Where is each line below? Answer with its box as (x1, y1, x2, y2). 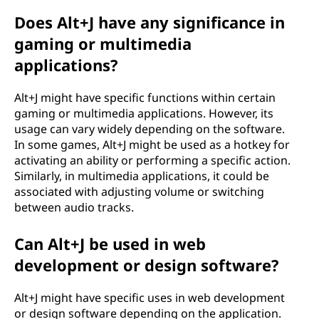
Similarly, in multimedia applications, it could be (14, 168, 269, 184)
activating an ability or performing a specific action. (14, 152, 291, 168)
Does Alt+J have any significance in (14, 11, 285, 33)
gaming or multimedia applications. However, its (14, 105, 273, 121)
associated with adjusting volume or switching (14, 184, 264, 199)
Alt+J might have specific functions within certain (14, 90, 276, 105)
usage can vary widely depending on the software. (14, 121, 285, 137)
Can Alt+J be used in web (14, 233, 206, 254)
